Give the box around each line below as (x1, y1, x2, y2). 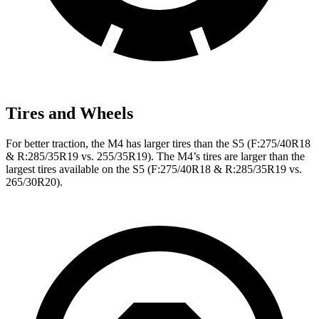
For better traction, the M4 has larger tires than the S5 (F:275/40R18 (6, 137, 310, 150)
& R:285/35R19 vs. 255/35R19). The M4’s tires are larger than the (6, 150, 305, 162)
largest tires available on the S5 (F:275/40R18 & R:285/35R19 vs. (6, 162, 302, 175)
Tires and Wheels (6, 103, 133, 122)
